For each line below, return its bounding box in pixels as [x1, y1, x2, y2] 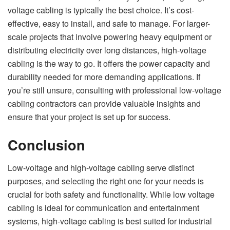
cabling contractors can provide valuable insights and [8, 98, 201, 110]
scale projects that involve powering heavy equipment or [8, 31, 212, 43]
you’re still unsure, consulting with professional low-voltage [8, 84, 221, 97]
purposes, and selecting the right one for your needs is [8, 175, 204, 187]
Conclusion [8, 134, 85, 155]
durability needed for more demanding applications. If [8, 71, 200, 83]
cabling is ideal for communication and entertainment [8, 201, 199, 214]
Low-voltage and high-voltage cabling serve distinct [8, 161, 194, 174]
